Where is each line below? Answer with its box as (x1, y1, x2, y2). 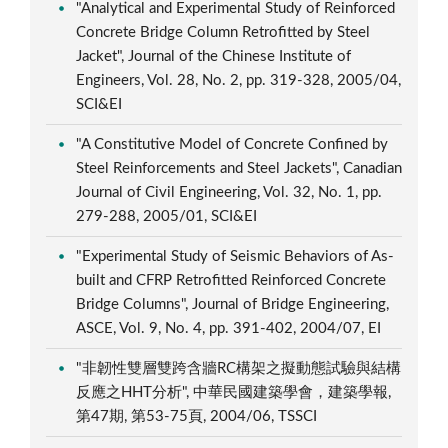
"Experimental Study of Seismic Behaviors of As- (76, 248, 395, 264)
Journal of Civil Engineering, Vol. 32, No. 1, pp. (76, 184, 383, 200)
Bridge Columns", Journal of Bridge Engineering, (76, 296, 390, 312)
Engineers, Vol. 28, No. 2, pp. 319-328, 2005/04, (76, 72, 402, 88)
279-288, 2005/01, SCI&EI (76, 208, 262, 224)
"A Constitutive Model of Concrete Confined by (76, 136, 389, 152)
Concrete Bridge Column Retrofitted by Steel (76, 24, 371, 40)
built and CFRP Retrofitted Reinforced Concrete (76, 272, 387, 288)
